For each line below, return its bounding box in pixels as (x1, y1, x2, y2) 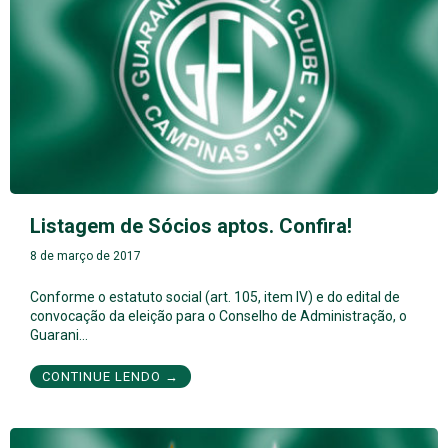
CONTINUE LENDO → (42, 368, 179, 384)
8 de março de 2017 (30, 248, 141, 263)
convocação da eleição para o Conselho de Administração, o (30, 307, 407, 324)
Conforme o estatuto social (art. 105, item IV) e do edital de (30, 288, 400, 305)
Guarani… (30, 326, 88, 343)
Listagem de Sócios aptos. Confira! (30, 213, 352, 238)
